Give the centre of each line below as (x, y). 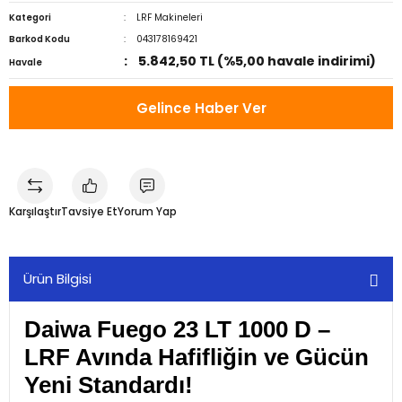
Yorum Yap (147, 212)
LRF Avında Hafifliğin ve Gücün (197, 357)
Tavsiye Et (89, 212)
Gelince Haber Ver (201, 108)
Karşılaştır (35, 212)
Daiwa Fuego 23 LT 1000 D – (177, 329)
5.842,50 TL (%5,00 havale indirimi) (258, 61)
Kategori (30, 17)
